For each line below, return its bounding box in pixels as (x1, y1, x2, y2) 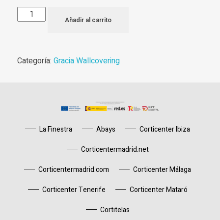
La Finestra (39, 124, 72, 135)
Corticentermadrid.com (38, 165, 109, 175)
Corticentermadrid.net (81, 144, 149, 155)
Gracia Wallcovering (54, 55, 120, 67)
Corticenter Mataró (129, 185, 188, 195)
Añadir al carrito (65, 15, 112, 25)
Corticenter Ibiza (139, 124, 190, 135)
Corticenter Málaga (133, 165, 191, 175)
